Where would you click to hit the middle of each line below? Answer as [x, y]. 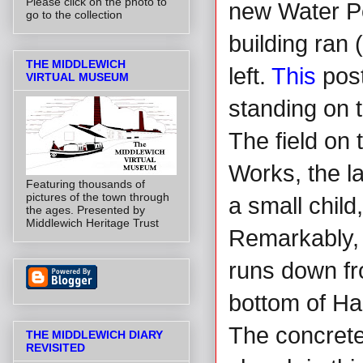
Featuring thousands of [85, 184]
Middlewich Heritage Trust [92, 222]
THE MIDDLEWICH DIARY [94, 335]
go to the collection [74, 14]
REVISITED [56, 348]
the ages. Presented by [85, 209]
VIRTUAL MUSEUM [77, 77]
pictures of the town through [98, 196]
